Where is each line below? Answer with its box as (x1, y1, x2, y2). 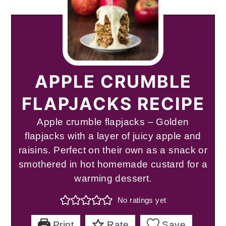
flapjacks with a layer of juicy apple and (25, 131, 201, 142)
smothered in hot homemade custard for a (19, 159, 207, 170)
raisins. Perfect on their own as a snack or (18, 145, 208, 156)
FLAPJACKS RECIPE (21, 93, 205, 115)
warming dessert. (74, 173, 152, 184)
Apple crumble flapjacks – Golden (37, 117, 189, 128)
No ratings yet (118, 196, 166, 205)
